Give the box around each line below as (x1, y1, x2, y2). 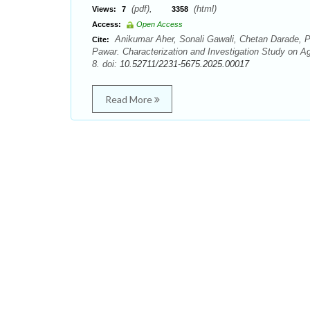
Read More (104, 93, 154, 105)
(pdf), (129, 3, 172, 14)
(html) (191, 3, 217, 14)
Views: (92, 5, 116, 13)
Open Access (136, 20, 183, 28)
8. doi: (92, 59, 120, 69)
